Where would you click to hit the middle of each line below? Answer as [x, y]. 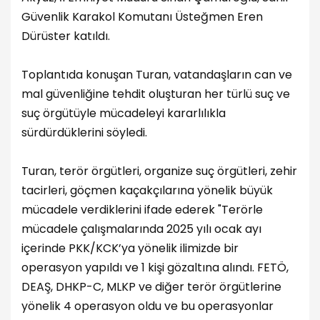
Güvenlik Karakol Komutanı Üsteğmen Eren [142, 16]
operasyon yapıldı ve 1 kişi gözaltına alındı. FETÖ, [155, 268]
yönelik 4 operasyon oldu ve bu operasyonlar [147, 306]
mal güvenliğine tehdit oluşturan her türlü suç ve [156, 94]
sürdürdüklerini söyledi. [84, 133]
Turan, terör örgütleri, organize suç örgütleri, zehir [159, 171]
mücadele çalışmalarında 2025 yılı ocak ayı [141, 229]
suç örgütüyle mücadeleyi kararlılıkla [124, 114]
